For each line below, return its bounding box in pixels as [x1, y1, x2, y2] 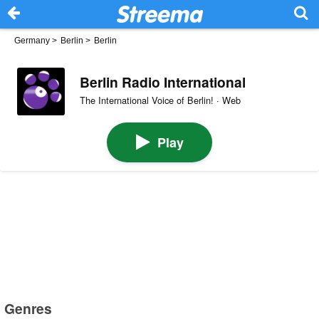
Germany [14, 36, 50, 46]
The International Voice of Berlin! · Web [79, 93, 241, 108]
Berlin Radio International [79, 71, 246, 92]
